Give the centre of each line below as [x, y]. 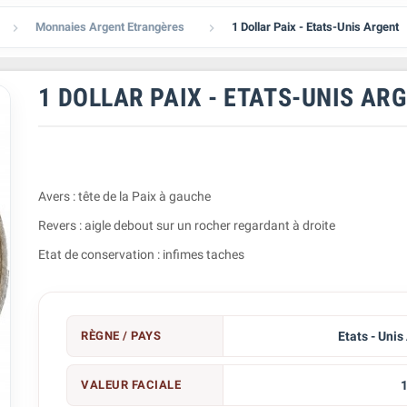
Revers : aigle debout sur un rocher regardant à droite [187, 225]
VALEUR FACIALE [131, 385]
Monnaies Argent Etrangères [110, 27]
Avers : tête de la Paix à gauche [125, 196]
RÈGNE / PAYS [121, 336]
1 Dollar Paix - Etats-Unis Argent [316, 27]
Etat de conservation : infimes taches [142, 254]
